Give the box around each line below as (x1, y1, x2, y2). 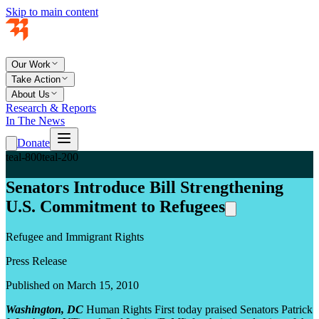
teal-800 (6, 151, 42, 163)
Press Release (6, 254, 67, 267)
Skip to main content (6, 6, 98, 18)
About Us (11, 89, 50, 100)
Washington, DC (6, 303, 83, 315)
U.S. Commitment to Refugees (6, 197, 225, 216)
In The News (6, 115, 65, 127)
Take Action (11, 74, 61, 85)
